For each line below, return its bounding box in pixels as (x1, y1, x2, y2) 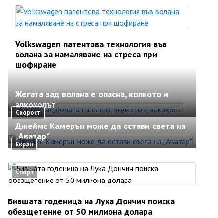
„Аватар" (15, 130, 50, 142)
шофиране (15, 59, 56, 70)
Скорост (16, 109, 40, 117)
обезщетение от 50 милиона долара (8, 206, 152, 217)
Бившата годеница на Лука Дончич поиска (8, 196, 175, 207)
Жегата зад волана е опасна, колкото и (15, 89, 168, 100)
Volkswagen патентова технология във (15, 38, 167, 50)
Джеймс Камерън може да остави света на (15, 120, 185, 131)
